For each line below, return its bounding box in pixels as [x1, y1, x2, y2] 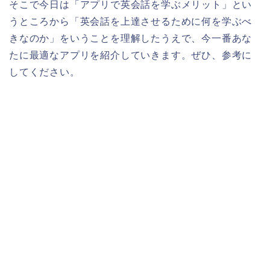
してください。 [9, 67, 80, 78]
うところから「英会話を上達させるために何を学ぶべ [9, 16, 253, 27]
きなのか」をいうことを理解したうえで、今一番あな [9, 33, 253, 44]
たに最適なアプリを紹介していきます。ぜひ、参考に [9, 50, 253, 61]
